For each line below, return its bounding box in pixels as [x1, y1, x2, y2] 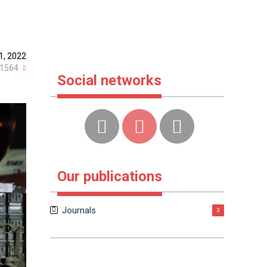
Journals [61, 205, 96, 216]
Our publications [57, 168, 162, 185]
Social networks [57, 72, 162, 89]
